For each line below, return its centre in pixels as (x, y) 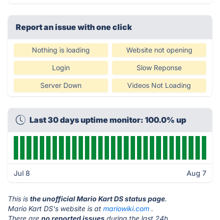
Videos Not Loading (159, 85)
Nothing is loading (61, 50)
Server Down (61, 85)
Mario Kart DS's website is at (55, 208)
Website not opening (159, 50)
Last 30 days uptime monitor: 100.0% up (108, 120)
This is (19, 199)
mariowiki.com (126, 208)
